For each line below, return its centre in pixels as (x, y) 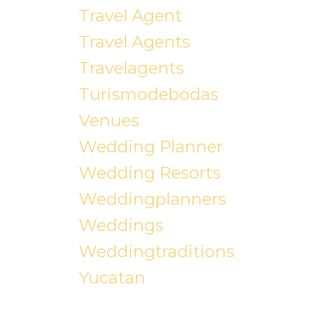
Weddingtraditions (156, 252)
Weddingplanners (152, 199)
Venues (109, 121)
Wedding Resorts (149, 173)
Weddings (121, 226)
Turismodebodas (148, 94)
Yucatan (112, 278)
